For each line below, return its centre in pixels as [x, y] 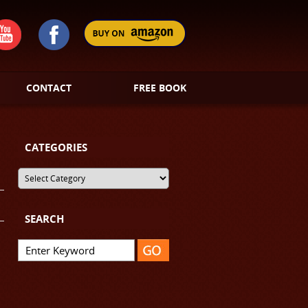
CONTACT [49, 88]
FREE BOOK [159, 88]
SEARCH [44, 219]
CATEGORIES [56, 147]
